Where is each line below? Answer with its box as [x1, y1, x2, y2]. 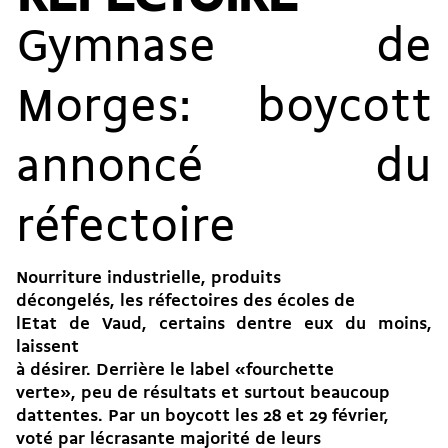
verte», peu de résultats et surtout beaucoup [16, 385, 390, 403]
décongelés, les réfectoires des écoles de [16, 293, 355, 311]
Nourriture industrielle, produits [16, 270, 281, 288]
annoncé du [16, 145, 432, 194]
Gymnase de [16, 25, 432, 74]
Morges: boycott [16, 85, 432, 134]
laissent [16, 339, 79, 357]
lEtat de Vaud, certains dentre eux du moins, [16, 316, 432, 334]
